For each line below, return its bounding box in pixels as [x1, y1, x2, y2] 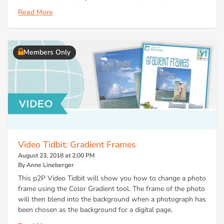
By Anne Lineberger [18, 160, 74, 169]
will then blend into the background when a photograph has [18, 194, 206, 204]
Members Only [23, 47, 70, 57]
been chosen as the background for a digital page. [18, 205, 172, 215]
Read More [18, 7, 53, 17]
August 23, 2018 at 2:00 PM [18, 151, 95, 159]
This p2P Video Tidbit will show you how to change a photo [18, 173, 206, 183]
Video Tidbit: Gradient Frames [18, 138, 135, 150]
